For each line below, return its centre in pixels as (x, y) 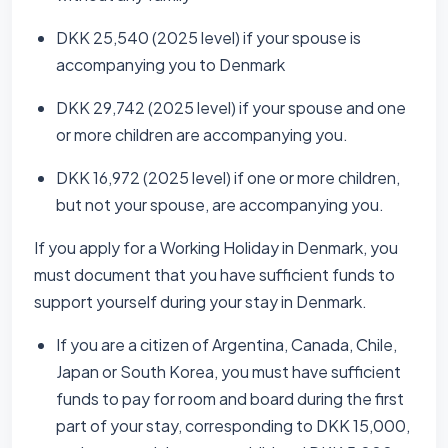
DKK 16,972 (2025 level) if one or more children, (228, 177)
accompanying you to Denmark (170, 64)
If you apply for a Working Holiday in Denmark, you (216, 247)
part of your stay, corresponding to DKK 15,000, (233, 425)
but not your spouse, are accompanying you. (220, 204)
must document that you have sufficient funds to (214, 274)
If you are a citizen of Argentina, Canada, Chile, (226, 344)
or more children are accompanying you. (202, 134)
